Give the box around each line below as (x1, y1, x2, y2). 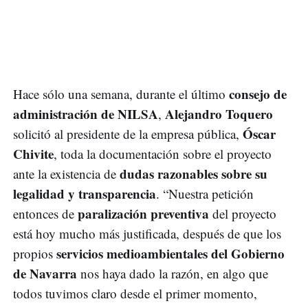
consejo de (229, 84, 287, 103)
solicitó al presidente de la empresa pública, (13, 124, 243, 142)
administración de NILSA (13, 104, 158, 123)
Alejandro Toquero (165, 104, 273, 123)
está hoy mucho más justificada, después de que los (13, 224, 281, 242)
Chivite (13, 144, 54, 163)
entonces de (13, 204, 78, 222)
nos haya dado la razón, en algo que (77, 264, 268, 282)
